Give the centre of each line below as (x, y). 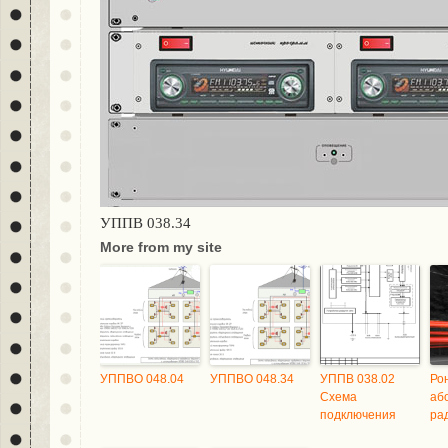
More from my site (161, 247)
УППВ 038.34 (145, 223)
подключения (358, 415)
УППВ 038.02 (357, 379)
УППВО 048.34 (252, 379)
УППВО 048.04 (142, 379)
